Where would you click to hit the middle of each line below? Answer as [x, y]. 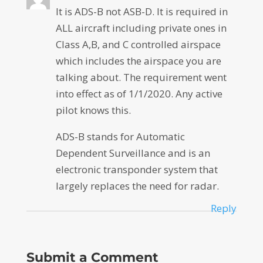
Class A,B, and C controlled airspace [138, 45]
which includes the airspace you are [138, 61]
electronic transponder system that [136, 170]
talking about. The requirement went [141, 77]
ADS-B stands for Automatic [120, 137]
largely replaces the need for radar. [137, 186]
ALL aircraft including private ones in [141, 28]
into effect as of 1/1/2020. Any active [139, 94]
